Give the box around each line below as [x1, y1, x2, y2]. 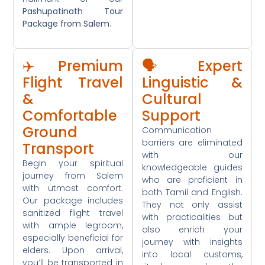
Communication [142, 124, 212, 136]
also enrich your [142, 223, 243, 235]
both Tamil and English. [142, 186, 243, 198]
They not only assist [142, 198, 243, 211]
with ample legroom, [22, 219, 123, 231]
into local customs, [142, 248, 243, 260]
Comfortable [22, 105, 118, 125]
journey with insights [142, 235, 243, 248]
